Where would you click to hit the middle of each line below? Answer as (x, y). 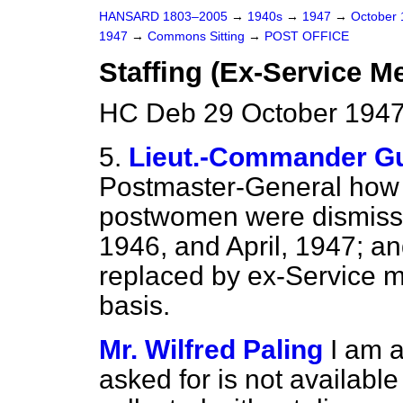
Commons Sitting (198, 36)
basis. (134, 305)
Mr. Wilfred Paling (211, 349)
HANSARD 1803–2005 (163, 17)
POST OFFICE (307, 36)
